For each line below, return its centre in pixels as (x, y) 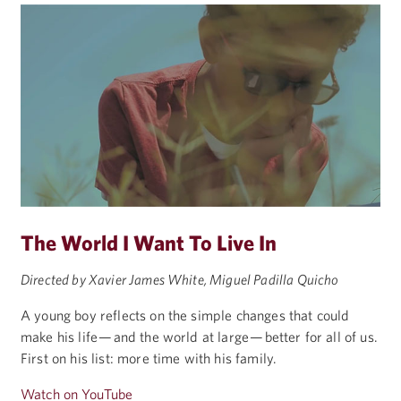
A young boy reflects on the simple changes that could (185, 315)
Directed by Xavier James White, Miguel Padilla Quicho (180, 279)
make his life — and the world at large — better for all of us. (199, 336)
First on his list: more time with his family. (149, 358)
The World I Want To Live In (149, 243)
